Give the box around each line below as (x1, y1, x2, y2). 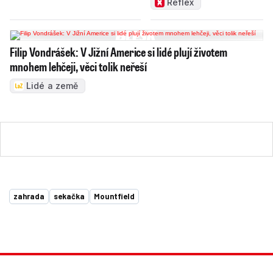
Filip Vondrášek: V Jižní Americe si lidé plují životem (10, 44, 228, 60)
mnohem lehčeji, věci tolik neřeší (10, 58, 147, 75)
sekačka (54, 191, 85, 202)
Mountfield (94, 191, 135, 202)
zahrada (13, 191, 44, 202)
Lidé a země (26, 80, 79, 91)
